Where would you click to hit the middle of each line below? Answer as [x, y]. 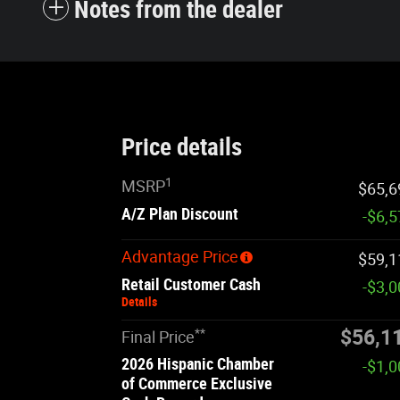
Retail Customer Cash [191, 285]
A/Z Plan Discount [180, 214]
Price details [182, 148]
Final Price [158, 337]
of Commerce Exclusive [197, 384]
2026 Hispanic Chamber [198, 364]
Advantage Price [180, 257]
